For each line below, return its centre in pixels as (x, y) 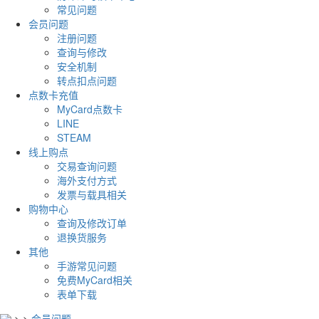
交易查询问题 (87, 166)
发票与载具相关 (92, 195)
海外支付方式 (87, 181)
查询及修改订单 (92, 223)
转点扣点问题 (87, 81)
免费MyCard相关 (95, 280)
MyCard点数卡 (90, 109)
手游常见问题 (87, 266)
